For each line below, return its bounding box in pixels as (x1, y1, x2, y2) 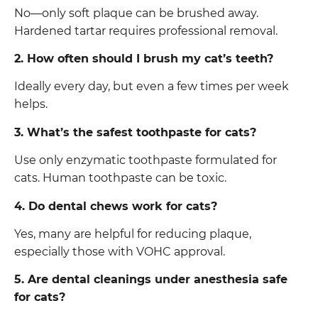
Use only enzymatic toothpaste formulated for (14, 153, 277, 168)
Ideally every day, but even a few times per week (14, 79, 289, 94)
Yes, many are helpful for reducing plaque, (14, 227, 251, 241)
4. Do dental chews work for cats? (14, 199, 217, 213)
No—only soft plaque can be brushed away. (14, 6, 258, 20)
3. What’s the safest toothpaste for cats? (14, 125, 256, 139)
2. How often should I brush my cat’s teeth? (14, 52, 273, 66)
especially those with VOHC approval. (14, 245, 225, 258)
